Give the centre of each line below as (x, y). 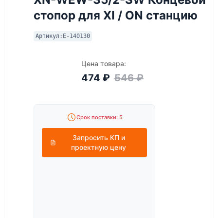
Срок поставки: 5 (99, 117)
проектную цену (99, 147)
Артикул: (49, 36)
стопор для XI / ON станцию (116, 15)
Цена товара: (104, 64)
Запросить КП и (99, 137)
